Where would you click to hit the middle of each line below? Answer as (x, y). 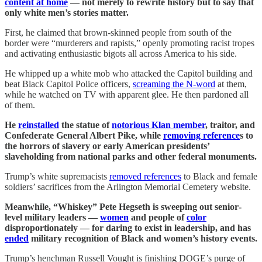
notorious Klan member (158, 125)
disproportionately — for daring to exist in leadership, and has (128, 227)
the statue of (85, 125)
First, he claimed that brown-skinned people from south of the (118, 32)
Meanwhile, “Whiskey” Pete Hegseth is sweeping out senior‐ (123, 206)
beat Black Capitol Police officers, (69, 84)
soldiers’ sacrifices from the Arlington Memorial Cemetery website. (128, 187)
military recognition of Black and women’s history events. (143, 238)
